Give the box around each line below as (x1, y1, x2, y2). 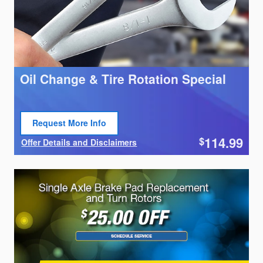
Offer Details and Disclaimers (21, 136, 137, 148)
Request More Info (32, 117, 107, 129)
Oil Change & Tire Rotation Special (20, 69, 227, 87)
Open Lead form (32, 126, 97, 138)
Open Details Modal (21, 144, 100, 157)
